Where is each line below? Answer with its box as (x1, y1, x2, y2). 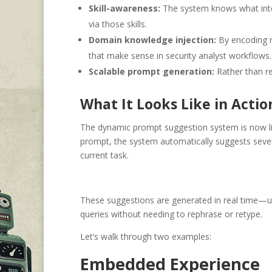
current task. (80, 149, 129, 161)
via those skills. (89, 18, 147, 30)
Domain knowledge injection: (89, 34, 216, 46)
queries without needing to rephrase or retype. (80, 208, 262, 220)
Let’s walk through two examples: (80, 231, 211, 243)
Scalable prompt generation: (89, 66, 214, 78)
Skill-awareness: (89, 2, 160, 15)
